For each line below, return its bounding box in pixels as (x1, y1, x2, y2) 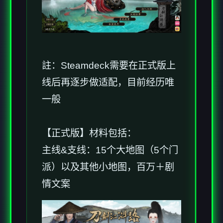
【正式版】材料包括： (42, 128, 136, 138)
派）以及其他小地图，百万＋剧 (42, 162, 174, 172)
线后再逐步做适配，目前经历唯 (42, 77, 174, 88)
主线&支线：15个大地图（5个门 (42, 145, 178, 155)
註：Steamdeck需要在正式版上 (42, 60, 176, 71)
